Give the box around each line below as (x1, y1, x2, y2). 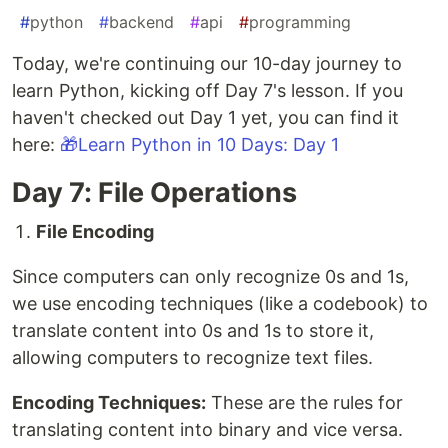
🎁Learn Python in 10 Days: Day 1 (60, 134, 339, 156)
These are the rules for (206, 392, 403, 414)
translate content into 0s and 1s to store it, (12, 320, 374, 342)
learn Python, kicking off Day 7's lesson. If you (12, 80, 403, 102)
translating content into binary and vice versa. (12, 419, 403, 441)
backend (109, 12, 174, 33)
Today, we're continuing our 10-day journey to (12, 53, 402, 75)
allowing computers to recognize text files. (12, 347, 373, 369)
